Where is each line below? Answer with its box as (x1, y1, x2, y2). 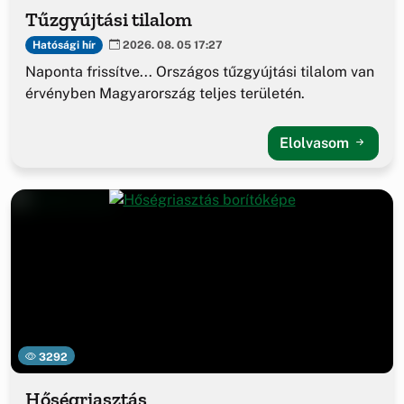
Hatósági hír (32, 38, 96, 51)
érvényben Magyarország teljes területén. (25, 85, 305, 103)
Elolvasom (280, 134, 353, 152)
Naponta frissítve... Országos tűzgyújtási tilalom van (25, 63, 374, 81)
